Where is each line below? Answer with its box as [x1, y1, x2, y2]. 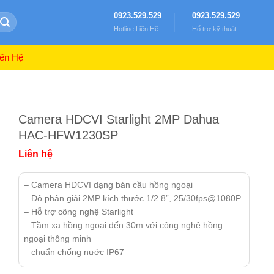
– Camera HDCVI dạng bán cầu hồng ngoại [24, 180, 193, 190]
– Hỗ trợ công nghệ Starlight [24, 207, 134, 217]
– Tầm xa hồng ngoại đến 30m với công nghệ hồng [24, 220, 223, 230]
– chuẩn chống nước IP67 [24, 247, 125, 257]
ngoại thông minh [24, 234, 92, 243]
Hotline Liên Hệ [114, 25, 158, 32]
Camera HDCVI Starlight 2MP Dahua [18, 113, 220, 126]
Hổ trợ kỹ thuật [192, 25, 237, 32]
